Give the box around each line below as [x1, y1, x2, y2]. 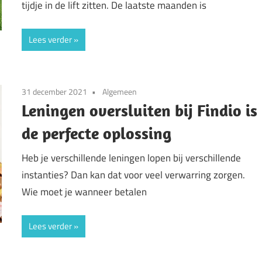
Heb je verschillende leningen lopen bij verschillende [22, 150, 242, 166]
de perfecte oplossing [22, 123, 172, 144]
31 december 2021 [22, 85, 88, 98]
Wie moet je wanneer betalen [22, 184, 147, 199]
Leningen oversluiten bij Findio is [22, 100, 258, 121]
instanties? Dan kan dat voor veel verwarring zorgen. [22, 167, 246, 182]
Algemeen [102, 85, 137, 98]
